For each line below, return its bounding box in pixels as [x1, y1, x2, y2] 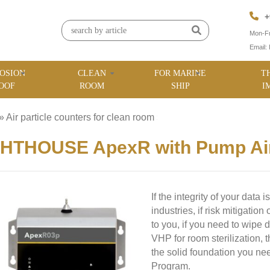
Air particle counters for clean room [6, 112, 154, 122]
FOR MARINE [154, 69, 207, 78]
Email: [250, 43, 269, 51]
